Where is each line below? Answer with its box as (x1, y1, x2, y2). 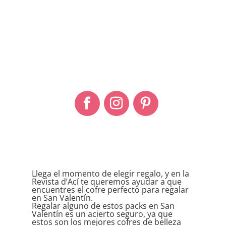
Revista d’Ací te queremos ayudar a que (31, 176, 182, 188)
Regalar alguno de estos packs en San (31, 200, 175, 212)
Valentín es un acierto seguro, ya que (31, 208, 173, 220)
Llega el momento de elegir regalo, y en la (31, 168, 189, 180)
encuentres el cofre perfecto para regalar (31, 184, 189, 196)
